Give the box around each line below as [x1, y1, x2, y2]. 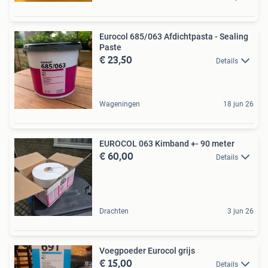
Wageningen [99, 100, 140, 109]
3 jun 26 [227, 207, 254, 216]
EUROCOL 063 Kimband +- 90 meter [99, 139, 234, 149]
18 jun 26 [223, 100, 254, 109]
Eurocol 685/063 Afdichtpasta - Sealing [99, 32, 248, 42]
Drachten [99, 207, 129, 216]
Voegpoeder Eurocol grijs [99, 246, 195, 256]
